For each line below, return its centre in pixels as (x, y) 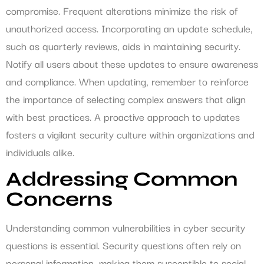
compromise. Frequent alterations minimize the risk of (122, 11)
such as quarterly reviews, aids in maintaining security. (123, 46)
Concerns (59, 199)
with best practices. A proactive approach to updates (123, 117)
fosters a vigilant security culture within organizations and (130, 134)
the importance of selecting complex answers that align (126, 99)
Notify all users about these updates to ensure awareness (132, 64)
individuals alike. (40, 152)
